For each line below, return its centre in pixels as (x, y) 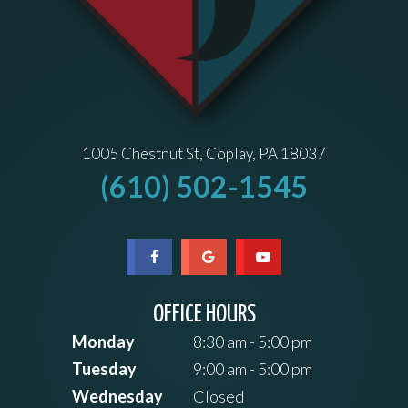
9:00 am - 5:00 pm (251, 369)
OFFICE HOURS (204, 315)
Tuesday (104, 369)
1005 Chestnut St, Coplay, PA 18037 (204, 154)
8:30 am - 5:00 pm (251, 342)
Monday (103, 342)
